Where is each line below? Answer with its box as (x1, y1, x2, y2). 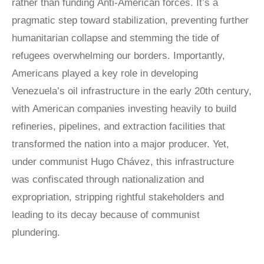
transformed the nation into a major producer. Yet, (12, 138, 229, 150)
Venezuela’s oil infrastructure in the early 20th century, (12, 85, 252, 97)
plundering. (12, 227, 66, 238)
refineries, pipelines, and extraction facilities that (12, 121, 225, 132)
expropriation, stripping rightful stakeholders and (12, 192, 224, 203)
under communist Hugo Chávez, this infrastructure (12, 156, 234, 167)
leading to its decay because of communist (12, 209, 200, 220)
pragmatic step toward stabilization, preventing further (12, 15, 249, 26)
